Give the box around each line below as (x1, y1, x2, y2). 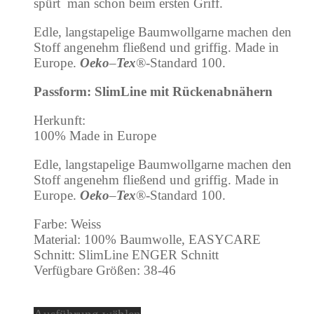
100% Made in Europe (34, 128, 156, 143)
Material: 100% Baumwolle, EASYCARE (34, 231, 261, 247)
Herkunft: (34, 112, 86, 128)
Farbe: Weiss (34, 216, 101, 231)
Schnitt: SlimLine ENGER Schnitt (34, 247, 219, 262)
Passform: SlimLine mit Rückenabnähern (34, 83, 273, 99)
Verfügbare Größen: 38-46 (34, 262, 176, 278)
